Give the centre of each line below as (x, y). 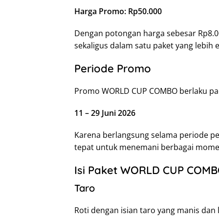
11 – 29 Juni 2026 (105, 113)
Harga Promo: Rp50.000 (118, 11)
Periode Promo (113, 69)
